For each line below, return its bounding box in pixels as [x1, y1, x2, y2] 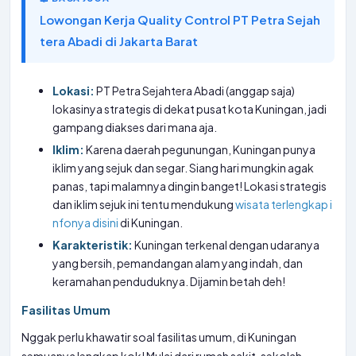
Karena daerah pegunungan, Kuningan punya [84, 142, 316, 157]
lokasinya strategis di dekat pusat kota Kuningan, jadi [52, 102, 327, 116]
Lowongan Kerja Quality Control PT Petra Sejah [40, 12, 320, 27]
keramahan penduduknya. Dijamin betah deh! [52, 274, 286, 288]
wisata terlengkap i [235, 197, 333, 211]
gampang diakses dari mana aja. [52, 120, 218, 134]
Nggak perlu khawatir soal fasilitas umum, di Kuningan [21, 330, 296, 344]
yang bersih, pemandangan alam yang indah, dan [52, 256, 304, 270]
